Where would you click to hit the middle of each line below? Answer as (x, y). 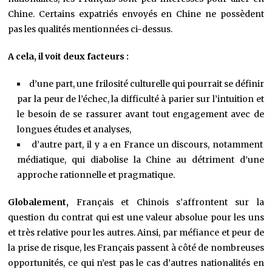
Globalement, (42, 202)
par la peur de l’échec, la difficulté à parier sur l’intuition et (141, 99)
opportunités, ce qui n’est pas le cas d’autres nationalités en (136, 263)
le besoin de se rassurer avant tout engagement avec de (141, 114)
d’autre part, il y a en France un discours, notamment (147, 145)
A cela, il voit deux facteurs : (69, 57)
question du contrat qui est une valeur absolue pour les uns (136, 218)
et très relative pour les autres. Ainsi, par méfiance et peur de (136, 233)
